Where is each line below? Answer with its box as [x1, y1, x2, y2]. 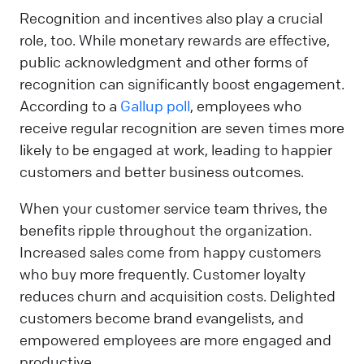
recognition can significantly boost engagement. [19, 74, 344, 93]
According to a [19, 96, 120, 115]
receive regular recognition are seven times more [19, 118, 344, 136]
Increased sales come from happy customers [19, 243, 321, 262]
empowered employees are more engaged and [19, 331, 331, 349]
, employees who [190, 96, 301, 115]
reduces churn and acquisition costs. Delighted [19, 287, 336, 305]
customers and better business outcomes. [19, 162, 304, 180]
